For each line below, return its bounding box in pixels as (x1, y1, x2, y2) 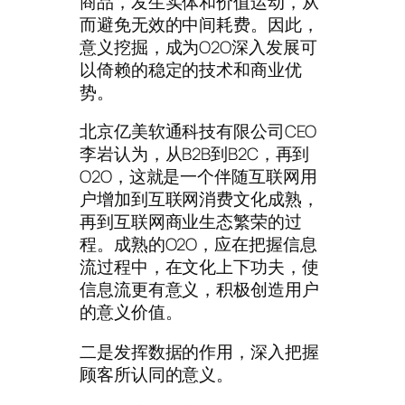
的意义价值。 (80, 300, 183, 325)
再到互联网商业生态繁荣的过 (80, 210, 302, 234)
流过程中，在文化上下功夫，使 (80, 255, 319, 279)
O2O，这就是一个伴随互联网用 (80, 165, 317, 189)
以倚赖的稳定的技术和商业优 (80, 57, 302, 81)
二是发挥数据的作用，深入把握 (80, 339, 319, 363)
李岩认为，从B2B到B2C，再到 (80, 142, 310, 166)
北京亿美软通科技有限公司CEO (80, 119, 316, 144)
